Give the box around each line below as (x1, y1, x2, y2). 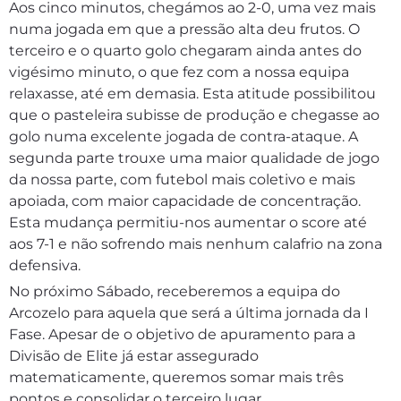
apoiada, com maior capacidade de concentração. (9, 192, 361, 209)
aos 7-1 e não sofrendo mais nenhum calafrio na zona (9, 235, 382, 252)
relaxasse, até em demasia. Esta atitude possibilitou (9, 85, 376, 102)
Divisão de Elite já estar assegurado (9, 347, 259, 364)
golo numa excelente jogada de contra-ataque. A (9, 128, 358, 145)
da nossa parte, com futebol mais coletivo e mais (9, 171, 355, 188)
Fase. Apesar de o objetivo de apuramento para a (9, 326, 355, 343)
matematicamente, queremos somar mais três (9, 369, 344, 386)
